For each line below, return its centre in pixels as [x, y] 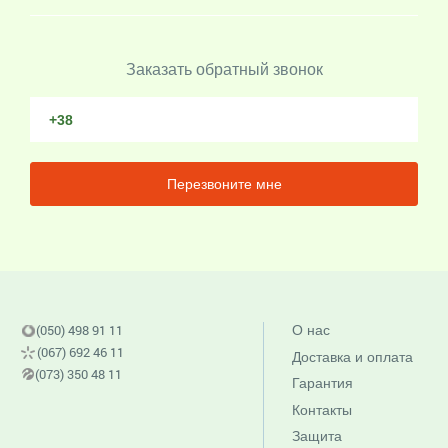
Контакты [322, 409]
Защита [317, 436]
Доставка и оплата [353, 356]
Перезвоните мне [224, 184]
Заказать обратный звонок [224, 70]
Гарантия [323, 383]
